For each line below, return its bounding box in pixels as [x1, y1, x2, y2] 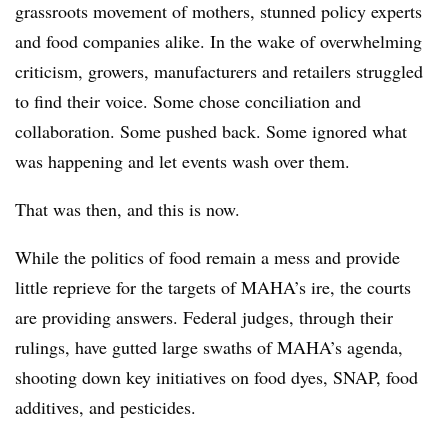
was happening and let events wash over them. [15, 149, 350, 173]
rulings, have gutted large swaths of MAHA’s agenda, [15, 335, 403, 359]
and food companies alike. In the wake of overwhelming [15, 29, 422, 53]
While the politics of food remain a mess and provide [15, 245, 400, 269]
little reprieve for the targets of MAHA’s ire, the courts [15, 275, 411, 299]
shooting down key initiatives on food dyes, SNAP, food [15, 365, 418, 389]
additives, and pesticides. [15, 395, 202, 419]
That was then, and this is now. [15, 197, 246, 221]
